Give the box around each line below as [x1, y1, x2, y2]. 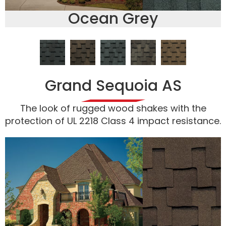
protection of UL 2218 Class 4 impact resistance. [5, 115, 221, 128]
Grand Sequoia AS [44, 75, 182, 97]
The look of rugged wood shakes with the [20, 102, 206, 115]
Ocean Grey [68, 8, 158, 30]
